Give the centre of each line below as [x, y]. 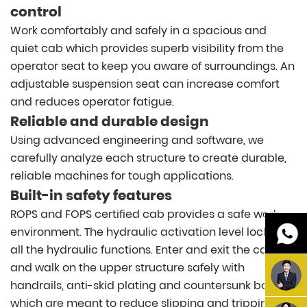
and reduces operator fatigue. [92, 102]
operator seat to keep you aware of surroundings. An [152, 66]
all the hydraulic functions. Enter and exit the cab [143, 250]
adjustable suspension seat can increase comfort [145, 84]
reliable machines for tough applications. [122, 176]
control [36, 12]
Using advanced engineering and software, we [137, 140]
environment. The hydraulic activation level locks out [152, 232]
